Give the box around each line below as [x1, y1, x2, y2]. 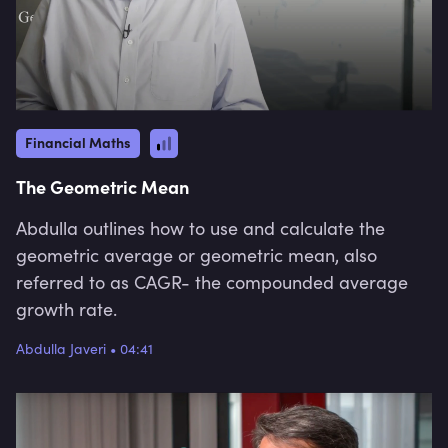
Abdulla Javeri [16, 338, 106, 358]
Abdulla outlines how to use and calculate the [16, 215, 385, 240]
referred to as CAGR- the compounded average [16, 269, 408, 294]
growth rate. [16, 296, 117, 321]
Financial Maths [25, 131, 131, 152]
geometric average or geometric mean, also [16, 242, 377, 267]
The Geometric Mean [16, 173, 189, 199]
